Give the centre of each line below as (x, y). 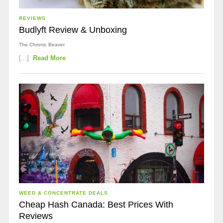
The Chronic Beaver (42, 45)
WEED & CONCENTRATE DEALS (63, 193)
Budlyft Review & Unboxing (73, 30)
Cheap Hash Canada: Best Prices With (96, 205)
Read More (50, 58)
